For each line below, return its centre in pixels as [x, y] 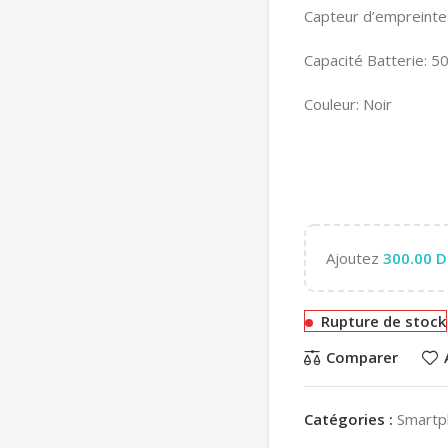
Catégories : [348, 418]
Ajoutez [354, 257]
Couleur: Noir [348, 103]
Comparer [361, 357]
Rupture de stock [383, 320]
